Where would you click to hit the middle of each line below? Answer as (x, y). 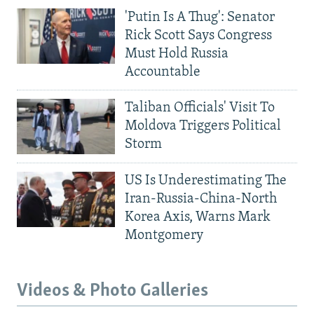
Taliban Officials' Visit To (200, 108)
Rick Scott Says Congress (198, 36)
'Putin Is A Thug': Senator (200, 18)
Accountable (163, 73)
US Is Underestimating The (206, 180)
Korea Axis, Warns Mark (198, 217)
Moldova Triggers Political (203, 127)
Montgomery (164, 235)
